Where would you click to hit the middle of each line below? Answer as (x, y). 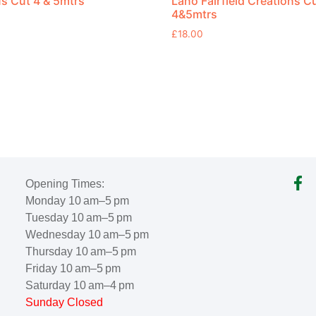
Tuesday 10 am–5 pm (78, 218)
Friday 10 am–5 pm (73, 269)
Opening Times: (65, 184)
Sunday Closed (64, 303)
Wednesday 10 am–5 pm (87, 235)
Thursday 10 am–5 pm (80, 252)
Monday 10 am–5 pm (77, 201)
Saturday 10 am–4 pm (79, 286)
